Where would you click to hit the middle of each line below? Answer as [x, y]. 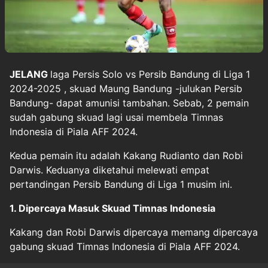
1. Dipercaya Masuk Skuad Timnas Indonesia [112, 208]
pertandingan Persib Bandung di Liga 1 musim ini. [121, 184]
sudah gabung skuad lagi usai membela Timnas [116, 117]
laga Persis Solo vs [95, 74]
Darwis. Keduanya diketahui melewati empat [109, 170]
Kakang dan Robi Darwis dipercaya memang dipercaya [134, 232]
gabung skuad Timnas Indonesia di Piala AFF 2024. [125, 246]
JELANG [30, 74]
